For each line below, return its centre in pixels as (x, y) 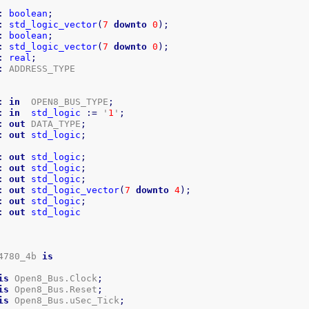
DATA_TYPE (53, 123)
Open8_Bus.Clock (53, 278)
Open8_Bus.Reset (53, 289)
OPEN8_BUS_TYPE (64, 101)
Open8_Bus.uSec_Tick (64, 300)
